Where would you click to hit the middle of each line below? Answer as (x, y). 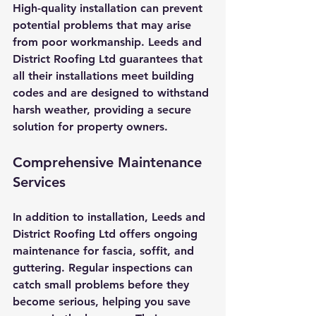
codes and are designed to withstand (113, 92)
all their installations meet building (105, 75)
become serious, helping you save (103, 301)
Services (39, 182)
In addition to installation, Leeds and (111, 217)
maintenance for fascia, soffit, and (105, 250)
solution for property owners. (90, 126)
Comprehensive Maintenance (109, 162)
